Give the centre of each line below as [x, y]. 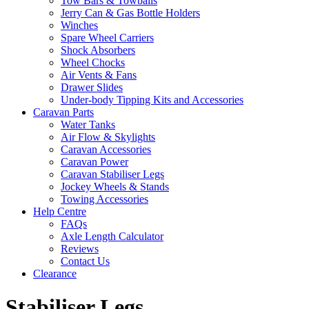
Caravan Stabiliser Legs [112, 174]
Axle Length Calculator [112, 236]
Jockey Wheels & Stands [115, 186]
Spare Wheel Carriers [107, 37]
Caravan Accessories [106, 149]
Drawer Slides [92, 87]
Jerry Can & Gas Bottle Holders [130, 12]
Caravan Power [94, 161]
